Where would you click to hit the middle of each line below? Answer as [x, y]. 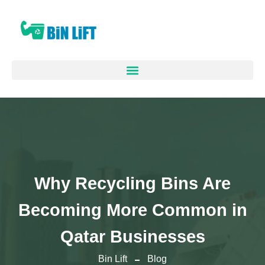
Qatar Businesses [132, 237]
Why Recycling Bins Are [132, 184]
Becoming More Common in [132, 210]
